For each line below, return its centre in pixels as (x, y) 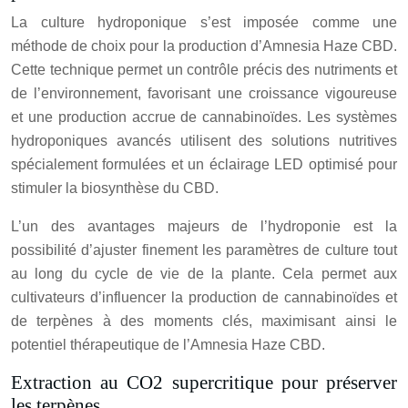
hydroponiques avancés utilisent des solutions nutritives (204, 141)
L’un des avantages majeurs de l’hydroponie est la (204, 227)
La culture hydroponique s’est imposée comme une (204, 23)
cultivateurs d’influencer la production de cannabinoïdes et (204, 298)
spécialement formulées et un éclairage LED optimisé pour (204, 165)
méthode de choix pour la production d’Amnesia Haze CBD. (204, 46)
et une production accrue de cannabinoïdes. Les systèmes (204, 117)
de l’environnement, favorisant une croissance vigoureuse (204, 94)
